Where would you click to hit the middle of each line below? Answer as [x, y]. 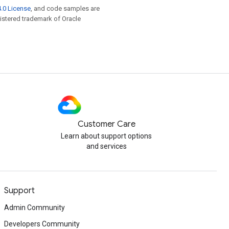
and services [106, 146]
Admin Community [35, 208]
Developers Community [42, 224]
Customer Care [106, 124]
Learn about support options [106, 136]
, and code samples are [65, 8]
